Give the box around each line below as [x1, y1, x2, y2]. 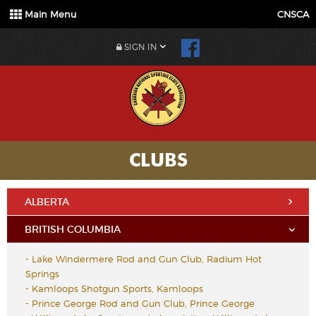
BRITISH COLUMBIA [25, 223, 121, 236]
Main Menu [22, 8, 76, 20]
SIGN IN [122, 42, 157, 52]
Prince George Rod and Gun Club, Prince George [32, 298, 255, 309]
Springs [25, 268, 59, 279]
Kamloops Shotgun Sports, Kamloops [32, 283, 203, 294]
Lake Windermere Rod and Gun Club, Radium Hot [32, 253, 262, 265]
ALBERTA [25, 195, 69, 208]
